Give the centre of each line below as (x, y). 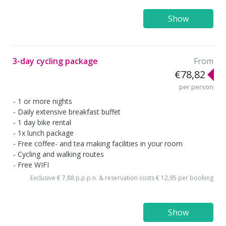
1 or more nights (45, 101)
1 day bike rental (44, 122)
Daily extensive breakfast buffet (69, 111)
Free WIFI (33, 164)
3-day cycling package (55, 61)
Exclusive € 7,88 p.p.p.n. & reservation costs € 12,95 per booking (122, 178)
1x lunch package (46, 133)
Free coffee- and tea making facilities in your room (100, 143)
